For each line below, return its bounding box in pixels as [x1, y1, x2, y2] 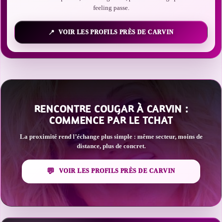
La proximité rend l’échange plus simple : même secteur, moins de [19, 132, 203, 140]
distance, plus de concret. [76, 142, 146, 150]
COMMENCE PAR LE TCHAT [49, 113, 173, 126]
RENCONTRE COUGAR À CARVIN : [34, 102, 188, 115]
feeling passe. [93, 4, 129, 11]
